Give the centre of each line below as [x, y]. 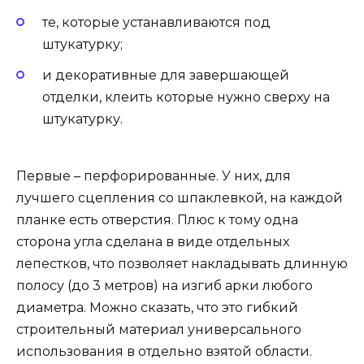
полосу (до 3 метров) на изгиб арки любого [165, 286]
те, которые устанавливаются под [156, 22]
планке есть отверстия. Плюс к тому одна [157, 220]
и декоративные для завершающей [166, 75]
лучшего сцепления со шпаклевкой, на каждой [180, 198]
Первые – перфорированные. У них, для [154, 176]
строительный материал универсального [159, 330]
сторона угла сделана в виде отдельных [153, 242]
